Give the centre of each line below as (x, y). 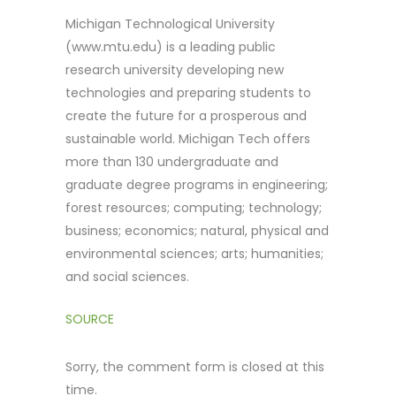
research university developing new (175, 69)
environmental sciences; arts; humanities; (194, 253)
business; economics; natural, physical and (197, 230)
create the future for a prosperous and (186, 115)
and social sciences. (127, 276)
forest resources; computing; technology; (194, 207)
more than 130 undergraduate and (172, 161)
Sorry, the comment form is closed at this (195, 366)
